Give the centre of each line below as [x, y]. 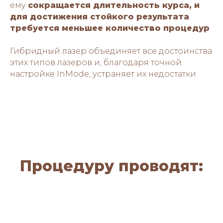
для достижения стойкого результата [100, 16]
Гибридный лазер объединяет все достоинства [111, 51]
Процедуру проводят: [111, 166]
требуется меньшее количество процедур [110, 28]
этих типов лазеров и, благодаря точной [96, 62]
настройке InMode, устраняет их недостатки [103, 74]
